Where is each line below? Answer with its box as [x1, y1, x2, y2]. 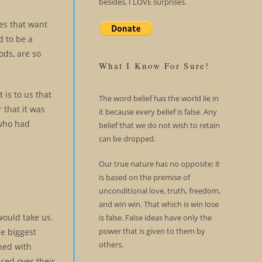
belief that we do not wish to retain [98, 120, 220, 130]
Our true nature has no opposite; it [98, 158, 220, 169]
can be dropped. [98, 133, 156, 144]
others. [98, 239, 123, 250]
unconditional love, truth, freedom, [98, 185, 220, 196]
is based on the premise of [98, 172, 190, 182]
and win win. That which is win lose [98, 199, 219, 209]
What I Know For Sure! [98, 60, 209, 71]
